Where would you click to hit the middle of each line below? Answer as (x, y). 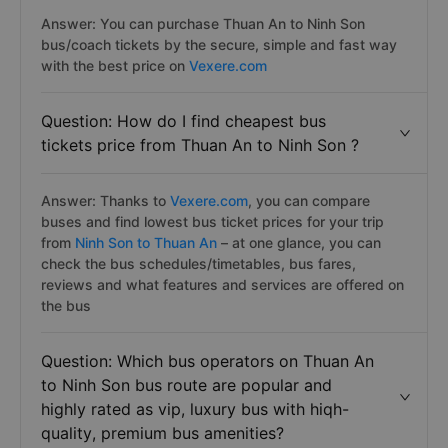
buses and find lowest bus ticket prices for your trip (212, 221)
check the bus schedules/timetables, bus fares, (198, 263)
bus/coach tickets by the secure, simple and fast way (219, 44)
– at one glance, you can (301, 242)
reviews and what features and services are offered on (222, 284)
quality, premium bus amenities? (162, 433)
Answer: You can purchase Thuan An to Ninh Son (203, 23)
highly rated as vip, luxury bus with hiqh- (195, 409)
